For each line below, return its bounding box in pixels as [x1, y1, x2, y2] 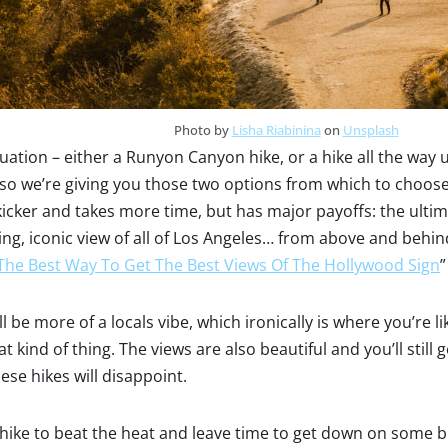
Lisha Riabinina [231, 121, 321, 139]
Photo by [173, 121, 232, 139]
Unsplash [342, 121, 399, 139]
